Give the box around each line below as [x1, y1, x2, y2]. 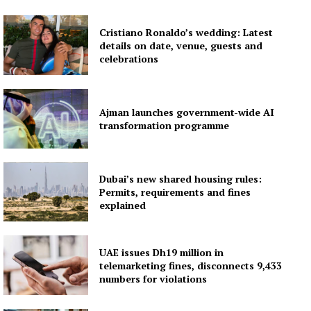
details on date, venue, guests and [99, 38, 263, 52]
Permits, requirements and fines [99, 185, 251, 199]
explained [99, 198, 146, 212]
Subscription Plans [21, 19, 112, 31]
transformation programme [99, 118, 230, 132]
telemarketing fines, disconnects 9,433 [99, 258, 283, 272]
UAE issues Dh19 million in [99, 245, 224, 259]
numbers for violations [99, 271, 208, 285]
